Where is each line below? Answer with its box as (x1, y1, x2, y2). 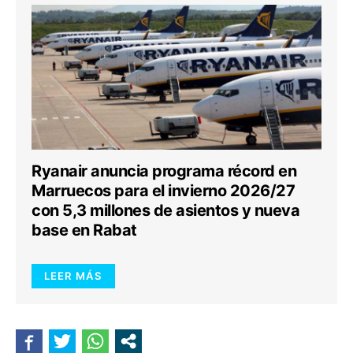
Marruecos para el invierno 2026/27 (32, 181, 295, 200)
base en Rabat (32, 221, 137, 240)
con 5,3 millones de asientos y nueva (32, 201, 299, 220)
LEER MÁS (44, 269, 102, 282)
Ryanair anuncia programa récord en (32, 162, 296, 180)
